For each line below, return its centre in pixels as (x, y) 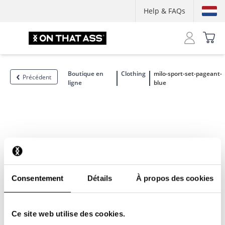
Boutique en (86, 74)
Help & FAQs (164, 11)
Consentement (38, 178)
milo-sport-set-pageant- (188, 74)
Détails (100, 178)
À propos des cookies (175, 178)
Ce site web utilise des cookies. (68, 213)
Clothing (133, 74)
